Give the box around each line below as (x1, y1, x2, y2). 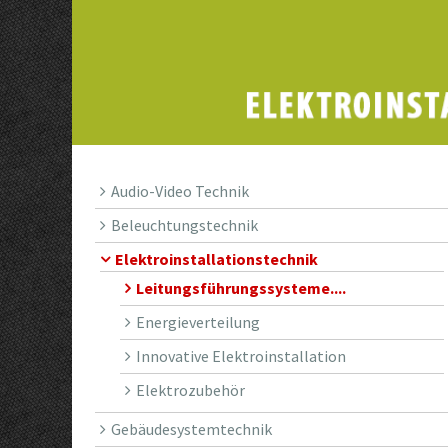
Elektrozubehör (136, 379, 246, 400)
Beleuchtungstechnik (111, 214, 259, 235)
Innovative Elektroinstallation (136, 345, 347, 366)
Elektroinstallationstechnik (115, 248, 319, 269)
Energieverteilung (136, 311, 261, 332)
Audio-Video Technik (111, 180, 250, 201)
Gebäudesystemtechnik (111, 418, 273, 439)
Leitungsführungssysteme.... (136, 277, 347, 298)
